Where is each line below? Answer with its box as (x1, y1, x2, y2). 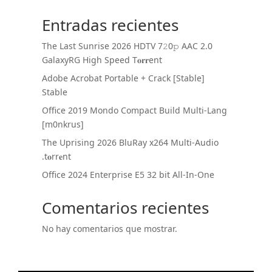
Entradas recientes (41, 14, 178, 36)
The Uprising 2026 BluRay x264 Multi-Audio (41, 137, 219, 148)
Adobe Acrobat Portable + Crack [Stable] (41, 72, 205, 84)
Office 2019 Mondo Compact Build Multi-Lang (41, 104, 227, 116)
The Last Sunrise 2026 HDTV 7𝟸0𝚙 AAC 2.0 (41, 40, 212, 52)
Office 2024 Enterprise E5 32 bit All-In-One (41, 169, 214, 180)
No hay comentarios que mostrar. (41, 223, 177, 234)
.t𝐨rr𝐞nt (41, 151, 71, 162)
